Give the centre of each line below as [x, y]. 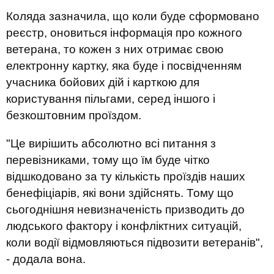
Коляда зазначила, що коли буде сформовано [133, 16]
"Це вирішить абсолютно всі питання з [111, 143]
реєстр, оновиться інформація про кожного [124, 33]
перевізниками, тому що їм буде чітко [108, 160]
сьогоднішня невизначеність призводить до [125, 209]
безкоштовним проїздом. [74, 115]
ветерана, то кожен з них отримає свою [115, 49]
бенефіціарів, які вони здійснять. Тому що [120, 193]
